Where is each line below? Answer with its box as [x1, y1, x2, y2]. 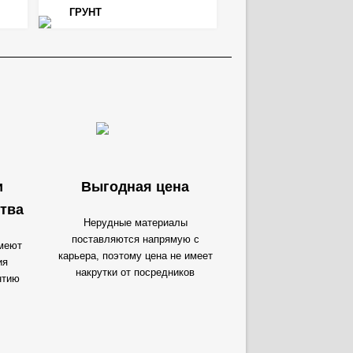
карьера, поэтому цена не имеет [58, 250, 213, 262]
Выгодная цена [81, 179, 189, 195]
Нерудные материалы [83, 217, 188, 229]
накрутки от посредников [76, 266, 195, 278]
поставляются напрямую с [71, 233, 199, 245]
